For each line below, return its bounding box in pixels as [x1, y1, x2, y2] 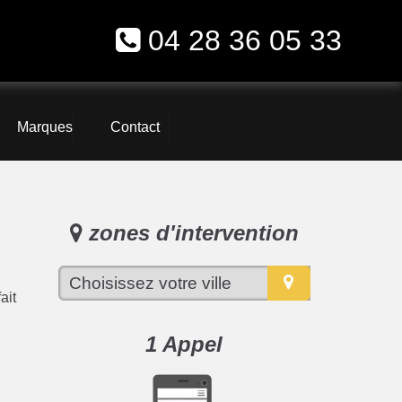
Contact [109, 119, 160, 135]
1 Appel [145, 331, 223, 356]
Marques [17, 119, 74, 135]
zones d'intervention [82, 221, 299, 246]
